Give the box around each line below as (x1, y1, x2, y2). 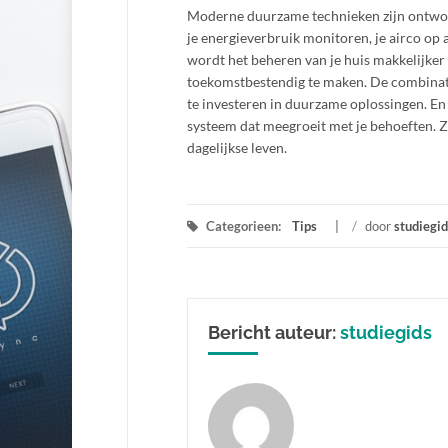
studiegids (340, 322, 432, 343)
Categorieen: (203, 218, 284, 234)
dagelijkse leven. (187, 139, 287, 156)
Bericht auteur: (208, 322, 340, 343)
